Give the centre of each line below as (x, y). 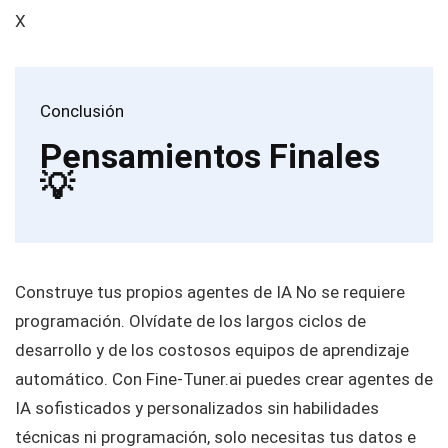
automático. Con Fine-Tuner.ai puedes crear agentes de (224, 379)
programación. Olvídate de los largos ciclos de (190, 321)
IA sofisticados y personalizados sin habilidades (197, 408)
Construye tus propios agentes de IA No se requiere (210, 292)
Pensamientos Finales (210, 156)
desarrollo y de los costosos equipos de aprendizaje (212, 350)
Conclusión (82, 111)
